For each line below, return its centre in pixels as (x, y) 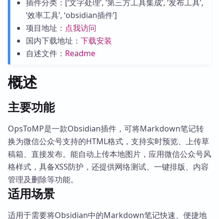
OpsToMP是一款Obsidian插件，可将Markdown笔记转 (106, 129)
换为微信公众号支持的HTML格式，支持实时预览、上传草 (109, 141)
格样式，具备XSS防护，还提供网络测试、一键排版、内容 (108, 167)
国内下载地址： (53, 41)
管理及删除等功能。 (43, 179)
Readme (80, 53)
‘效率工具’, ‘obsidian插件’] (71, 15)
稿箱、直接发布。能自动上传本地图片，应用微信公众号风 (109, 154)
